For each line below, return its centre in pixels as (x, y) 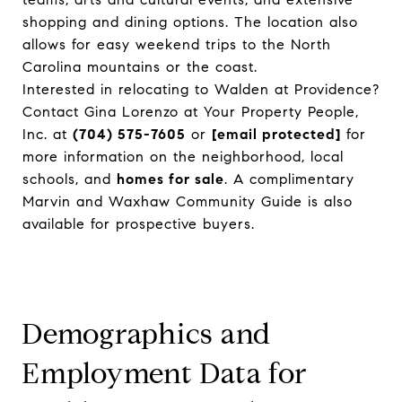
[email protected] (276, 134)
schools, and (70, 179)
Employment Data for (164, 373)
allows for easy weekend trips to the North (177, 44)
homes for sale (170, 179)
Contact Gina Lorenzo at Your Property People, (191, 111)
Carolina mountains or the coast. (140, 66)
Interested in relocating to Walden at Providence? (201, 89)
